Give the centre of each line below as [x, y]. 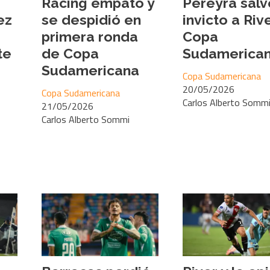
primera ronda [90, 36]
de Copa [70, 53]
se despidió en [91, 19]
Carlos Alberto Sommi [86, 119]
